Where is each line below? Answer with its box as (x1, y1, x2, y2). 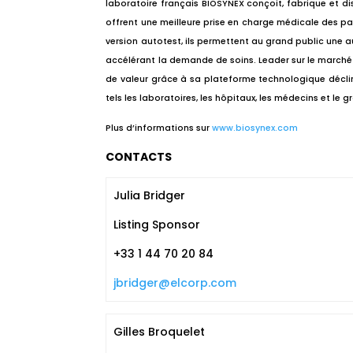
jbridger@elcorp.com (113, 275, 236, 291)
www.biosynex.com (212, 122, 299, 134)
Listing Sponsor (113, 217, 200, 232)
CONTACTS (106, 149, 173, 165)
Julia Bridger (113, 188, 185, 203)
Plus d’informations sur (106, 122, 210, 134)
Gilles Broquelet (113, 324, 205, 340)
